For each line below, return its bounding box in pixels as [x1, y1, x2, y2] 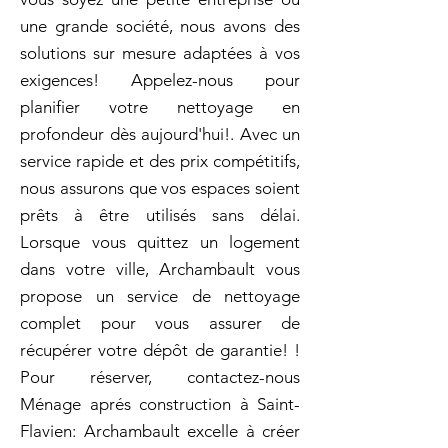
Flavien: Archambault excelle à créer [20, 421, 300, 441]
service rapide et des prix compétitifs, [20, 151, 300, 171]
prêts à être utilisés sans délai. [20, 205, 300, 225]
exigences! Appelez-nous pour [20, 70, 300, 90]
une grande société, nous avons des [20, 16, 300, 36]
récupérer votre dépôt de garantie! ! [20, 340, 300, 360]
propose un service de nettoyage [20, 286, 300, 306]
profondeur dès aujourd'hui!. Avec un [20, 124, 300, 144]
